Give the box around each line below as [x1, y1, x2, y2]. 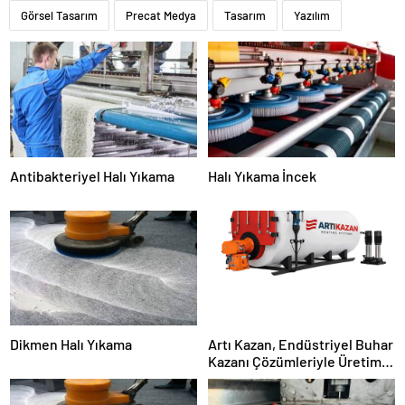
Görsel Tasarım [21, 8, 98, 24]
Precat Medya [126, 8, 196, 24]
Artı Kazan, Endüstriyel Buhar [208, 335, 393, 353]
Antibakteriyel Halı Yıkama [10, 166, 174, 184]
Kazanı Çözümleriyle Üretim [208, 353, 381, 371]
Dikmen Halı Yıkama [10, 335, 132, 353]
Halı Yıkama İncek [208, 166, 316, 184]
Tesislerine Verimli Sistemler [208, 370, 390, 388]
